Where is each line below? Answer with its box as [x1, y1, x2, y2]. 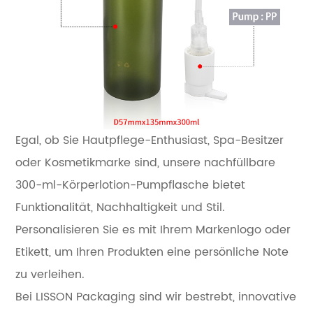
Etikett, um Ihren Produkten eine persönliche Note [15, 243, 289, 262]
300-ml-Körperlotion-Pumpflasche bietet [15, 176, 246, 195]
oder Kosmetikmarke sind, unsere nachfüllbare [15, 154, 276, 173]
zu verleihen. [15, 265, 85, 284]
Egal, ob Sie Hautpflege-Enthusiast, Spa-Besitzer [15, 131, 284, 150]
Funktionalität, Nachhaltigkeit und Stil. [15, 198, 226, 217]
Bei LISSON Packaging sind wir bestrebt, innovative [15, 288, 297, 307]
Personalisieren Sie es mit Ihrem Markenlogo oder [15, 221, 291, 240]
